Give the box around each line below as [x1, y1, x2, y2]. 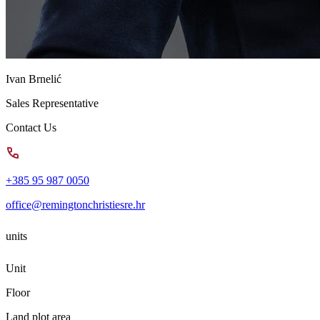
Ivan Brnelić [6, 72, 61, 85]
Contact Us [6, 121, 56, 134]
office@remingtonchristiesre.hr [6, 198, 145, 211]
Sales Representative [6, 96, 99, 109]
